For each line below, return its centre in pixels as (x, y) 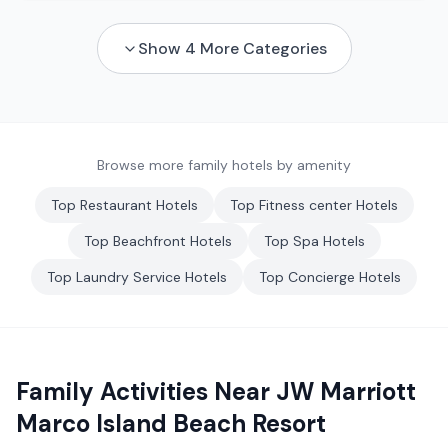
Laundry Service (128, 277)
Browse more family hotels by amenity (224, 165)
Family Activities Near (146, 391)
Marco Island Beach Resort (171, 423)
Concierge (321, 277)
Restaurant (115, 205)
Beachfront (149, 241)
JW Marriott (346, 391)
